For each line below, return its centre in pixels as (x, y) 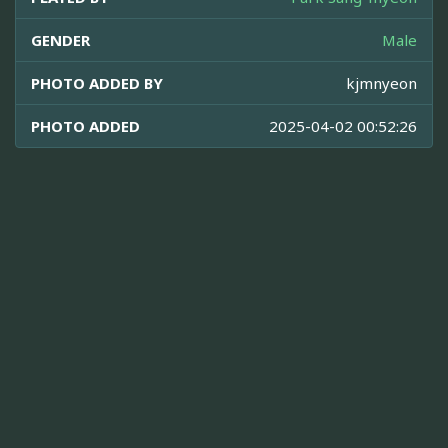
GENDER (60, 40)
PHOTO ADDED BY (97, 83)
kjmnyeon (381, 83)
